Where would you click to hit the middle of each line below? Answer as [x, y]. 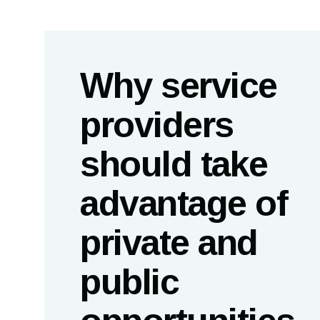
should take [174, 164]
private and [169, 243]
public [129, 282]
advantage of [184, 204]
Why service [179, 86]
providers [157, 125]
